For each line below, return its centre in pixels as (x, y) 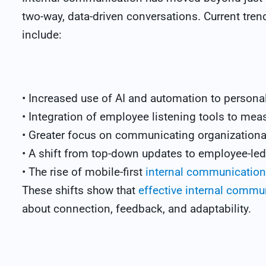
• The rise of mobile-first (84, 172)
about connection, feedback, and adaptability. (137, 209)
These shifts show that (80, 190)
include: (42, 35)
